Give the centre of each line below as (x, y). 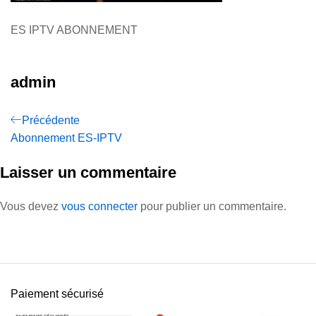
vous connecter (99, 207)
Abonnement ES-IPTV (66, 138)
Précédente (51, 120)
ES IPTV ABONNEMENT (74, 30)
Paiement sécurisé (57, 293)
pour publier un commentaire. (212, 207)
